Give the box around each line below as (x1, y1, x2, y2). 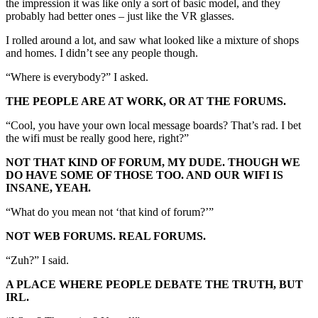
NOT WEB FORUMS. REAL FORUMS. (6, 230, 209, 243)
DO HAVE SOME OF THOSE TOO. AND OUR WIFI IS (6, 169, 283, 182)
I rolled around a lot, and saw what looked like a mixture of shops (6, 34, 299, 47)
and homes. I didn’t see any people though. (6, 47, 201, 60)
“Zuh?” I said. (6, 254, 69, 267)
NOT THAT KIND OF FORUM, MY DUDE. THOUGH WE (6, 156, 300, 169)
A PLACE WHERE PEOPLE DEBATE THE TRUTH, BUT (6, 278, 303, 291)
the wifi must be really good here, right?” (6, 132, 189, 145)
